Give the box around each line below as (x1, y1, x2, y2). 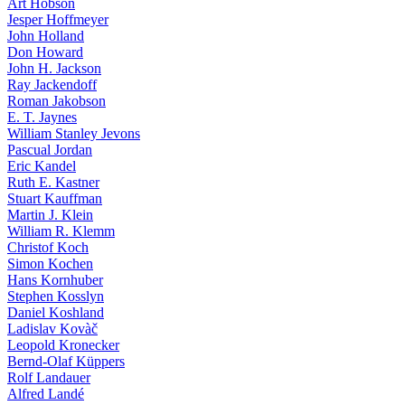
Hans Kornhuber (7, 272, 103, 287)
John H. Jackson (7, 61, 101, 76)
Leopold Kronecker (7, 337, 119, 353)
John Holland (7, 28, 84, 43)
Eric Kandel (7, 158, 76, 174)
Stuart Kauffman (7, 191, 102, 206)
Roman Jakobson (7, 93, 106, 108)
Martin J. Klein (7, 207, 93, 222)
